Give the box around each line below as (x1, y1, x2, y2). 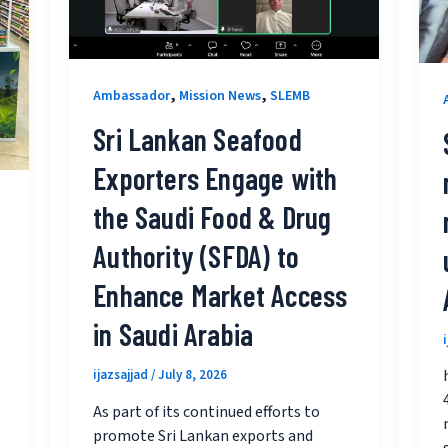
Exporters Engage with (93, 160, 338, 197)
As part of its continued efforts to (93, 400, 321, 423)
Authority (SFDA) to (93, 238, 300, 275)
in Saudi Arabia (93, 316, 254, 353)
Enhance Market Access (93, 277, 348, 314)
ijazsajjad (93, 366, 152, 385)
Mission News (179, 86, 262, 107)
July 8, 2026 (158, 366, 228, 385)
